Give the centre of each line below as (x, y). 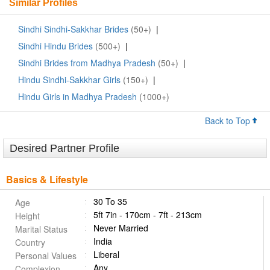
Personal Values (46, 256)
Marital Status (41, 229)
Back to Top (229, 121)
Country (30, 243)
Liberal (106, 255)
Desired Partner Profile (64, 149)
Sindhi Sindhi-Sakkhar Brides (73, 29)
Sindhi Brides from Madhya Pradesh (87, 63)
